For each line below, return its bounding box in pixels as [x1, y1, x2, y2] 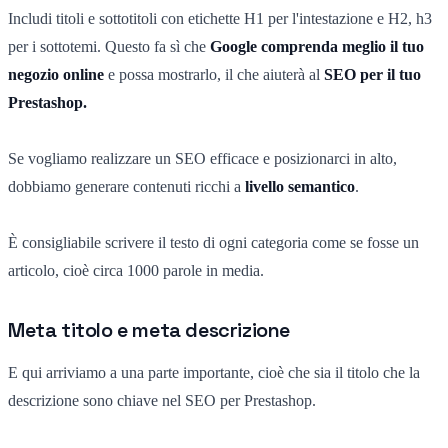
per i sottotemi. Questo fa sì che [8, 37, 210, 55]
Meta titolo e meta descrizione [8, 316, 290, 343]
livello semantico [245, 177, 355, 195]
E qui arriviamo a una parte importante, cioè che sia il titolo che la [8, 363, 420, 381]
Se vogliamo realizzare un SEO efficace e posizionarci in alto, [8, 149, 397, 167]
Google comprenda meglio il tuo [210, 37, 424, 55]
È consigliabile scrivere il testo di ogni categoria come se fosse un [8, 233, 419, 251]
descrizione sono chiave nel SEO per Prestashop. [8, 391, 316, 409]
